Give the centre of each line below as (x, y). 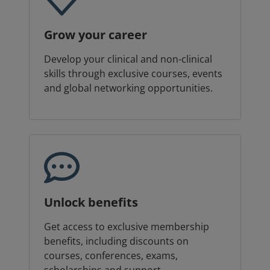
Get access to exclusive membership (127, 227)
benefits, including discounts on (116, 241)
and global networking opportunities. (130, 88)
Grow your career (96, 35)
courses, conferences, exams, (111, 256)
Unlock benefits (91, 202)
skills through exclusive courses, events (133, 74)
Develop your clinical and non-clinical (128, 59)
